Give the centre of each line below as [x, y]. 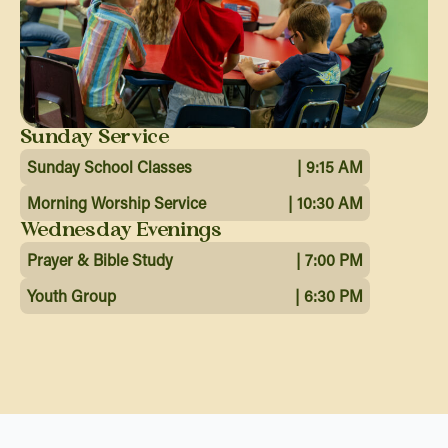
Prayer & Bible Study [100, 259]
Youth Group [71, 295]
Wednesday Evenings [121, 230]
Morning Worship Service [116, 202]
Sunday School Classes [109, 166]
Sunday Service [94, 137]
